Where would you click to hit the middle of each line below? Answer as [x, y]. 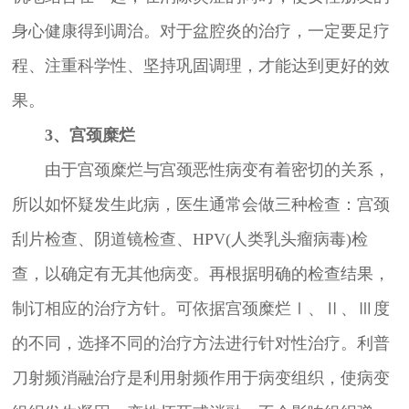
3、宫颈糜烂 [89, 136]
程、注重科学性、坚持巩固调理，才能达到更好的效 [200, 66]
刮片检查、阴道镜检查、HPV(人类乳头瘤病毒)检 [189, 240]
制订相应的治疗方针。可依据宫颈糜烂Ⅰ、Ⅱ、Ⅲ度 [200, 309]
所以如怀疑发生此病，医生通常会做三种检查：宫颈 [200, 205]
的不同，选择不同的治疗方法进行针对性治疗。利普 [200, 344]
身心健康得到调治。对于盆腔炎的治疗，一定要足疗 [200, 31]
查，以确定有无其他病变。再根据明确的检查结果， [200, 274]
